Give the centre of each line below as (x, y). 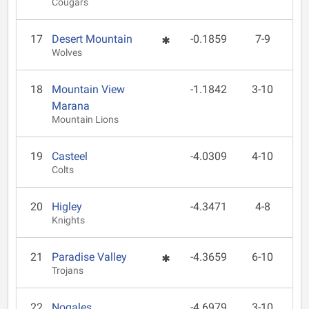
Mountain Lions (86, 120)
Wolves (67, 53)
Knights (69, 220)
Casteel (70, 156)
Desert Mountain (92, 39)
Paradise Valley (90, 257)
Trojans (68, 271)
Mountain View (89, 89)
